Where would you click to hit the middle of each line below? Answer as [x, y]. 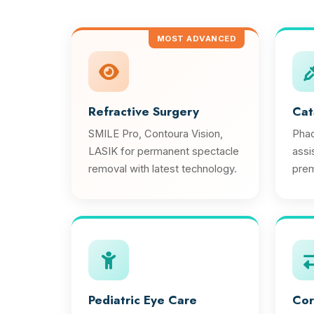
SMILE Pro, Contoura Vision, [156, 134]
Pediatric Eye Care [143, 300]
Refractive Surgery [144, 111]
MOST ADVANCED [196, 39]
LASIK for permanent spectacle [164, 151]
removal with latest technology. [163, 169]
